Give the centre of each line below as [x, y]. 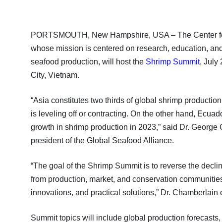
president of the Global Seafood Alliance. [102, 140]
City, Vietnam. [55, 75]
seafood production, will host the [88, 61]
